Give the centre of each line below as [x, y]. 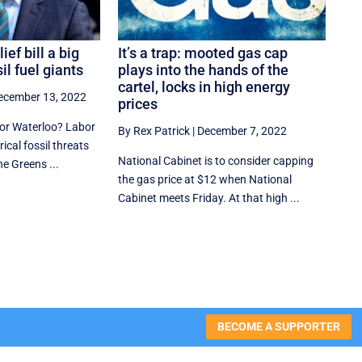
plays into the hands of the [204, 69]
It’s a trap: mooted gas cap [203, 53]
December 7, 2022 [242, 130]
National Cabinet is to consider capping [216, 160]
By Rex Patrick [154, 130]
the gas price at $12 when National [205, 179]
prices [138, 103]
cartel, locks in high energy [204, 86]
